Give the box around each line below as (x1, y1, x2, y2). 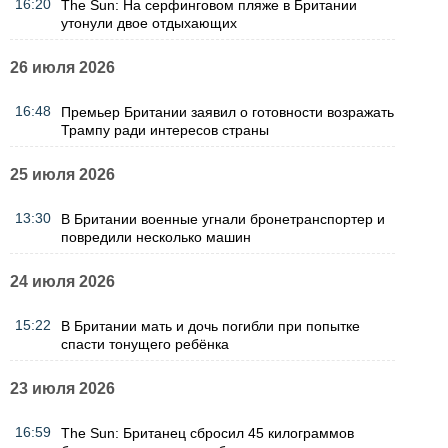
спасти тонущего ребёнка (61, 335, 229, 352)
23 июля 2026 (10, 379, 115, 397)
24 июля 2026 (10, 272, 115, 290)
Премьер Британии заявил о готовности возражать (61, 103, 394, 120)
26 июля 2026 (10, 58, 115, 76)
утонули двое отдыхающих (61, 14, 237, 31)
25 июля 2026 (10, 165, 115, 183)
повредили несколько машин (61, 228, 251, 245)
